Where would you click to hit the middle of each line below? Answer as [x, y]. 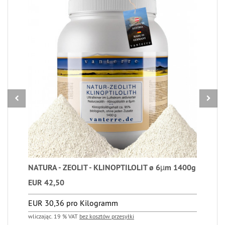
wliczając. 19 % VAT [54, 216]
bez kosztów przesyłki [107, 216]
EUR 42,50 [46, 182]
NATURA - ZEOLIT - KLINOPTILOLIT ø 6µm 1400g [112, 167]
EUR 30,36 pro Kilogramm [73, 203]
